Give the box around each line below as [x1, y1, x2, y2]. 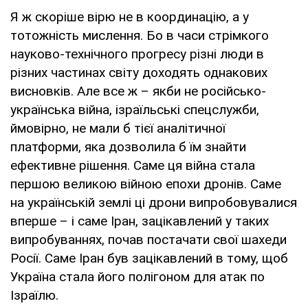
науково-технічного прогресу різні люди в [10, 45, 264, 62]
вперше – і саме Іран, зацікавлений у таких [10, 212, 269, 229]
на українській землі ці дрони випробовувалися [10, 194, 297, 210]
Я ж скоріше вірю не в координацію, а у [10, 8, 249, 25]
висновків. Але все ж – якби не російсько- [10, 82, 266, 99]
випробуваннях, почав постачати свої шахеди [10, 231, 287, 247]
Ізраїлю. [10, 287, 58, 303]
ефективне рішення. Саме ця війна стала [10, 157, 255, 173]
